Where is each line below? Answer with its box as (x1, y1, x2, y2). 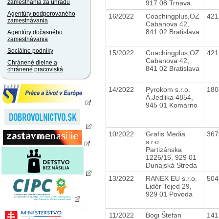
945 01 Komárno (145, 101, 197, 109)
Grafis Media (145, 130, 185, 138)
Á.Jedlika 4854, (145, 93, 193, 101)
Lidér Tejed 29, (145, 182, 192, 190)
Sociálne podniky (7, 47, 53, 54)
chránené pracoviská (7, 66, 63, 73)
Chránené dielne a (7, 59, 57, 66)
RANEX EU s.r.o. (145, 174, 199, 182)
